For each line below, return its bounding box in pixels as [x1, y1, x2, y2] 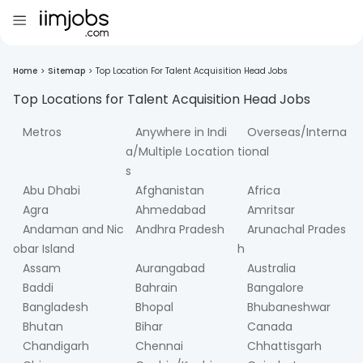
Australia [247, 260, 297, 276]
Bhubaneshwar [247, 299, 331, 315]
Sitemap [48, 65, 85, 77]
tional [237, 143, 270, 160]
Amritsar [247, 202, 296, 218]
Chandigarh [23, 338, 89, 354]
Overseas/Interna [247, 124, 348, 140]
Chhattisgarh [247, 338, 322, 354]
